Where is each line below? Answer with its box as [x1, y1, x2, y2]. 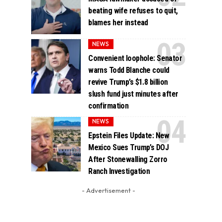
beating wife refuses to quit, [88, 5, 178, 15]
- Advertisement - [81, 186, 135, 194]
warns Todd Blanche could [88, 65, 169, 75]
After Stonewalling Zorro [88, 154, 167, 164]
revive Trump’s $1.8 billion [88, 77, 168, 87]
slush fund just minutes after [88, 89, 178, 99]
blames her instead [88, 17, 148, 27]
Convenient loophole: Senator [88, 53, 182, 63]
